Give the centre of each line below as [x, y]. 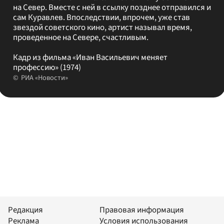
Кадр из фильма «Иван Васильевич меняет [90, 57]
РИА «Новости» [44, 77]
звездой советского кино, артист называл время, [102, 27]
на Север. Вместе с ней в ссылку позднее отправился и [112, 7]
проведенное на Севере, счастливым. [80, 37]
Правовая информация [142, 210]
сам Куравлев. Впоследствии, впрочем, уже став [101, 17]
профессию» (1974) [47, 67]
